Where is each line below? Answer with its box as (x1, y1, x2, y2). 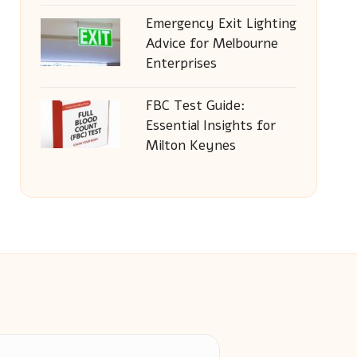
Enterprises (145, 54, 217, 73)
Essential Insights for (145, 116, 276, 135)
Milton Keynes (145, 136, 236, 155)
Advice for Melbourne (145, 34, 278, 53)
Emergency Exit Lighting (145, 14, 296, 33)
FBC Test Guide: (145, 96, 245, 115)
